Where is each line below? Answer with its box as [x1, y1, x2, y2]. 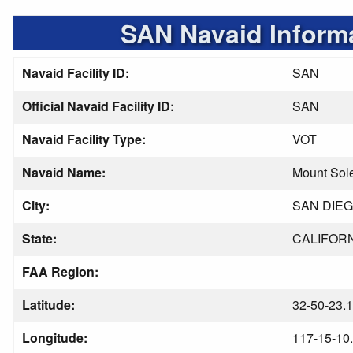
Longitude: [22, 329, 91, 347]
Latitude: [22, 295, 78, 314]
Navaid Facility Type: [22, 130, 149, 148]
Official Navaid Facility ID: [22, 97, 177, 115]
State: [22, 229, 60, 247]
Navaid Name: [22, 163, 109, 181]
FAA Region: [22, 262, 102, 281]
